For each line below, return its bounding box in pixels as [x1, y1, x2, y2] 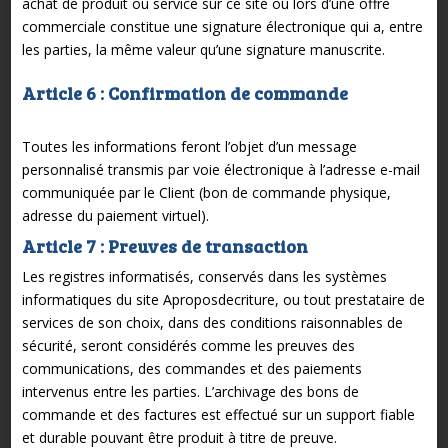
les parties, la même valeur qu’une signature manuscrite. [21, 39, 385, 59]
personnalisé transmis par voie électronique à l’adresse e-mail [21, 159, 420, 179]
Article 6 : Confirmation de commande [21, 80, 348, 105]
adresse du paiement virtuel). [21, 205, 209, 225]
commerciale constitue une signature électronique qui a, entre [21, 16, 423, 36]
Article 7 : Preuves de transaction [21, 233, 308, 258]
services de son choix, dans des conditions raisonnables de [21, 312, 403, 332]
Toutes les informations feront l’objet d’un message [21, 136, 357, 156]
